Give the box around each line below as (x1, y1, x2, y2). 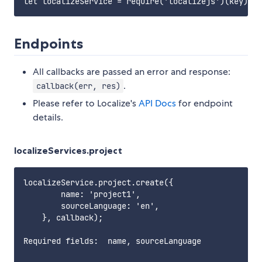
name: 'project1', (23, 189, 140, 200)
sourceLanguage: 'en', (23, 201, 159, 212)
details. (33, 111, 63, 124)
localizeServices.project (14, 144, 122, 157)
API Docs (139, 97, 176, 110)
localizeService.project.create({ (23, 177, 173, 188)
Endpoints (14, 35, 83, 53)
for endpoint (176, 97, 233, 110)
